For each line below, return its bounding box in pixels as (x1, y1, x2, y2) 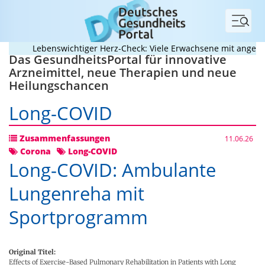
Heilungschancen (9, 77, 109, 93)
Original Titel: (9, 247, 56, 256)
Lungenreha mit (9, 181, 144, 206)
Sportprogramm (9, 205, 148, 230)
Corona (18, 146, 51, 157)
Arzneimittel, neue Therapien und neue (9, 64, 237, 80)
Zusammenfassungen (17, 132, 110, 144)
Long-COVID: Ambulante (9, 157, 216, 182)
